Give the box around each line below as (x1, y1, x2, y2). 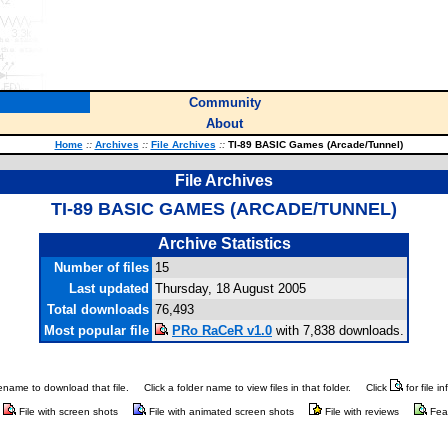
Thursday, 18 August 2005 (155, 281, 306, 296)
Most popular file (44, 323, 149, 338)
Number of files (54, 260, 149, 275)
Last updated (69, 281, 149, 296)
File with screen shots (16, 406, 118, 418)
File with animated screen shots (146, 406, 294, 418)
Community (188, 95, 261, 110)
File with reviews (322, 406, 399, 418)
